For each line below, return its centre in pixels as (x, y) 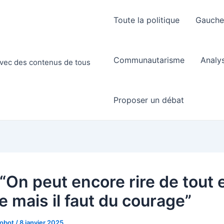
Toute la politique (147, 20)
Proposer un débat (149, 100)
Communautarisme (149, 60)
